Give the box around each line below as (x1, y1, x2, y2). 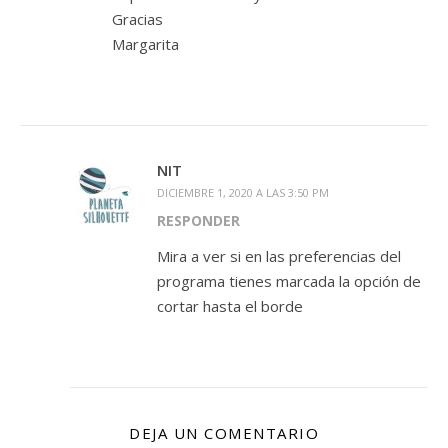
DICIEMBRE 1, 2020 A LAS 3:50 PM (157, 185, 329, 201)
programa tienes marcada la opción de (157, 271, 421, 292)
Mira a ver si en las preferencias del (157, 246, 401, 267)
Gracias (112, 9, 163, 30)
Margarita (112, 34, 179, 55)
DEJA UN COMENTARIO (129, 423, 319, 444)
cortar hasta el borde (157, 296, 303, 317)
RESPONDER (157, 211, 240, 231)
